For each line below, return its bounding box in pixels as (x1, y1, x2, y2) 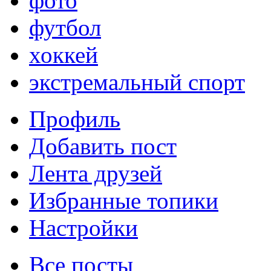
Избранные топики (29, 188, 218, 214)
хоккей (29, 42, 98, 68)
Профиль (29, 106, 120, 132)
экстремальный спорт (29, 69, 245, 96)
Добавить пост (29, 133, 177, 160)
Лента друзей (29, 160, 162, 187)
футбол (29, 15, 101, 41)
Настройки (29, 215, 138, 241)
